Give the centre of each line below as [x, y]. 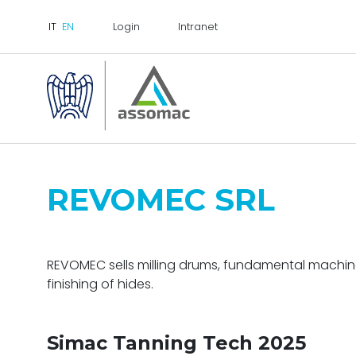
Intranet [198, 27]
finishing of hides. [100, 284]
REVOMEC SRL [161, 200]
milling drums [178, 265]
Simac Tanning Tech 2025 [176, 343]
